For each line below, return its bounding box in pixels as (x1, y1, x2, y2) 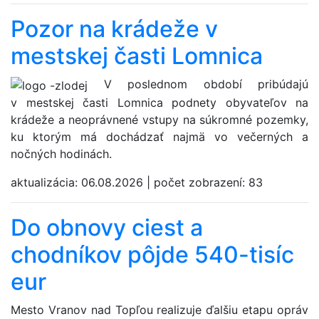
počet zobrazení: (154, 174, 249, 189)
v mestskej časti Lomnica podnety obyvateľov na (11, 95, 308, 110)
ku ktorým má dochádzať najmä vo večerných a (11, 129, 308, 144)
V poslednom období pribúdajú (88, 77, 308, 91)
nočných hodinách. (11, 146, 112, 161)
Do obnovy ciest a (11, 213, 203, 241)
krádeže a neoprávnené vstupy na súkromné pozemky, (11, 112, 308, 127)
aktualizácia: (11, 174, 81, 189)
